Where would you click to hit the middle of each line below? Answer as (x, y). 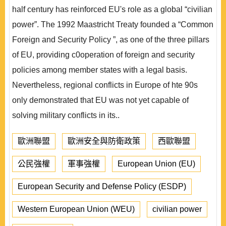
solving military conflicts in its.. (66, 115)
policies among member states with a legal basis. (100, 70)
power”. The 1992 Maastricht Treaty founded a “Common (113, 24)
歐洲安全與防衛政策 (104, 141)
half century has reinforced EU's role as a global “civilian (112, 9)
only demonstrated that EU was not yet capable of (100, 100)
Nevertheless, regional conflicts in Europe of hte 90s (105, 85)
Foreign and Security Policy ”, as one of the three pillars (111, 40)
